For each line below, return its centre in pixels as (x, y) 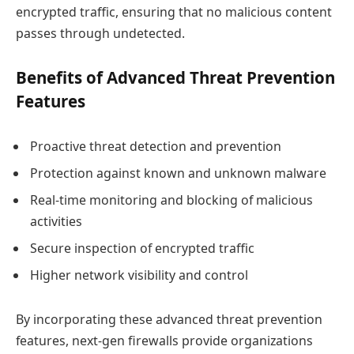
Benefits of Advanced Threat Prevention (175, 78)
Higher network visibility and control (139, 275)
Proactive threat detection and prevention (156, 146)
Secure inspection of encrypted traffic (142, 248)
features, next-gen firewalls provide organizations (164, 340)
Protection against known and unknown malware (178, 173)
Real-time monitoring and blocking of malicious (171, 200)
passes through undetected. (100, 33)
